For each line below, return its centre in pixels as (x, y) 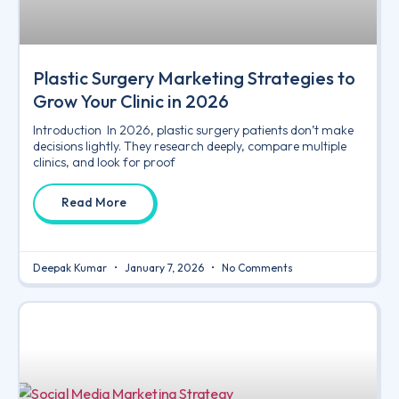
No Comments (256, 268)
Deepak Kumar (71, 268)
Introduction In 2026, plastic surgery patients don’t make (193, 130)
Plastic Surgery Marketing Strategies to (194, 78)
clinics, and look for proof (104, 163)
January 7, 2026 (164, 268)
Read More (94, 203)
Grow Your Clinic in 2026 (131, 102)
